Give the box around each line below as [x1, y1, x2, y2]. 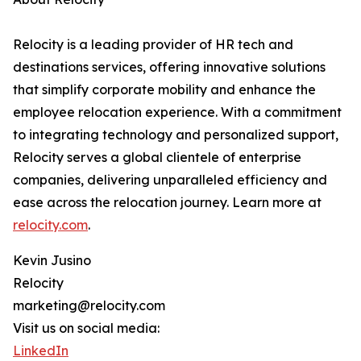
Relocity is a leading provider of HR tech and [13, 36, 293, 53]
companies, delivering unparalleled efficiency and [13, 172, 327, 189]
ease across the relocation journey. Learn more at [13, 194, 322, 211]
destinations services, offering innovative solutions [13, 59, 326, 76]
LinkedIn [13, 342, 68, 359]
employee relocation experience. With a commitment [13, 104, 342, 121]
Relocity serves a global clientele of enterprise [13, 149, 301, 166]
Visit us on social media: [13, 320, 160, 337]
